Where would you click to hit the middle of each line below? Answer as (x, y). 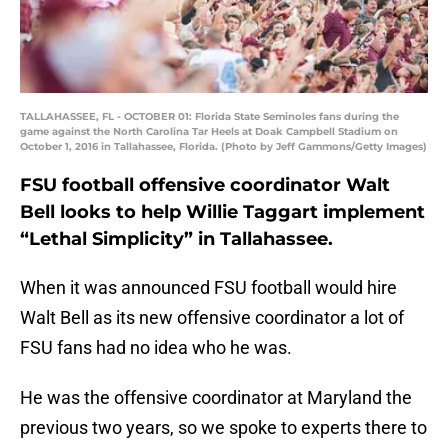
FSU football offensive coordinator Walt (205, 185)
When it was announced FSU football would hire (208, 288)
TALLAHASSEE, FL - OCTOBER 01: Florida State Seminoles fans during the (209, 117)
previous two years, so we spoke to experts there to (223, 428)
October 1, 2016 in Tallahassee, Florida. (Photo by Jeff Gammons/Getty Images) (223, 147)
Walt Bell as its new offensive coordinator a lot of (212, 318)
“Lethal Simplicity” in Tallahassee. (176, 239)
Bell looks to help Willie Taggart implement (222, 212)
